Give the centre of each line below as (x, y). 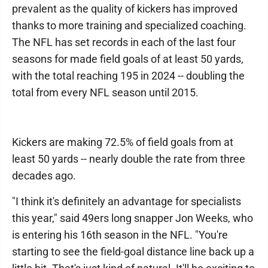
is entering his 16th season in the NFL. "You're (120, 235)
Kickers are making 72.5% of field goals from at (123, 142)
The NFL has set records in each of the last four (124, 42)
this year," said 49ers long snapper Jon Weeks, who (133, 218)
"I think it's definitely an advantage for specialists (127, 201)
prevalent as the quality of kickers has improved (125, 9)
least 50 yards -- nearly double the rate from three (129, 159)
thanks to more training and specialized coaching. (129, 25)
